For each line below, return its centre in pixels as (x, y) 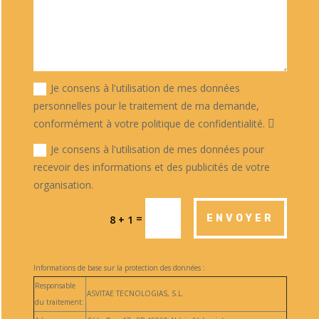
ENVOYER (241, 218)
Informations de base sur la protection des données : (119, 267)
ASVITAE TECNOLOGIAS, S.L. (135, 293)
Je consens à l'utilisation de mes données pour (157, 150)
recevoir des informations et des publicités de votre (151, 167)
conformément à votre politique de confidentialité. (150, 124)
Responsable (55, 285)
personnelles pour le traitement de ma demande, (146, 106)
